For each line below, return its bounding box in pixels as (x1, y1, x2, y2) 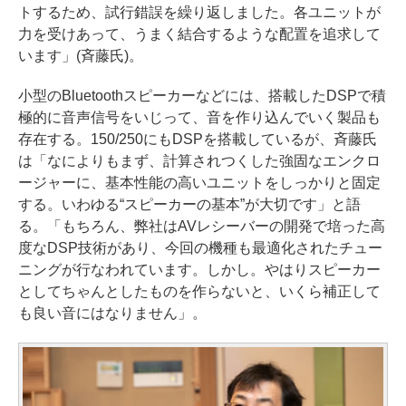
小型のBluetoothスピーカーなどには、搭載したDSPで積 (18, 88, 386, 104)
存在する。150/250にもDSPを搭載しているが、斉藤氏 (18, 131, 377, 148)
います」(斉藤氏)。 (18, 48, 143, 64)
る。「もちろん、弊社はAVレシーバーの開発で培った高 (18, 218, 385, 235)
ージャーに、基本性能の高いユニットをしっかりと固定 (18, 175, 381, 191)
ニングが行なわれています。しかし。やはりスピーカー (18, 262, 381, 278)
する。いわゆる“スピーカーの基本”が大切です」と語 (18, 197, 361, 213)
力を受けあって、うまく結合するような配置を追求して (18, 26, 381, 43)
